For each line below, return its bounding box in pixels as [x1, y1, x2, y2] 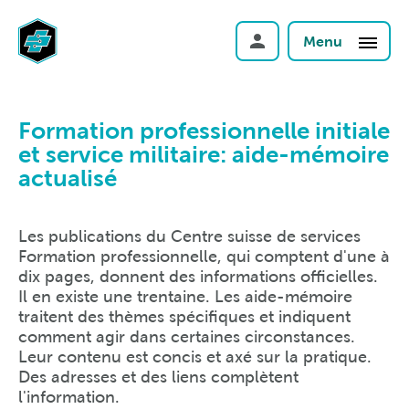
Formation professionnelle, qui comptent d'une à [18, 246, 390, 266]
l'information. [18, 387, 120, 406]
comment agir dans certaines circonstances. [18, 327, 355, 346]
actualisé [18, 165, 117, 191]
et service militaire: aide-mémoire [18, 142, 389, 167]
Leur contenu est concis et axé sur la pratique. [18, 347, 372, 366]
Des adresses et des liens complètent [18, 367, 299, 386]
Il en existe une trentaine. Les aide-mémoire [18, 287, 352, 306]
